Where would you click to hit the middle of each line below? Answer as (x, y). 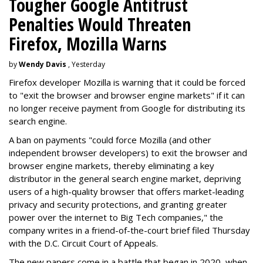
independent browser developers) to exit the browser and (128, 153)
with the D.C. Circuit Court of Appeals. (83, 243)
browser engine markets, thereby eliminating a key (112, 166)
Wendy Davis (43, 64)
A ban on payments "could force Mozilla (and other (110, 140)
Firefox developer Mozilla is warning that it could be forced (127, 82)
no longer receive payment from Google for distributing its (127, 108)
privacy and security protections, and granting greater (118, 204)
